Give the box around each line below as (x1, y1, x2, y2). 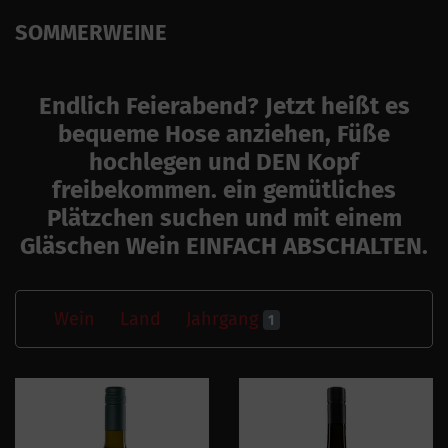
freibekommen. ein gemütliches (52, 175, 396, 204)
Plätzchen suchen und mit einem (46, 203, 402, 232)
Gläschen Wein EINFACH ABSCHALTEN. (20, 231, 428, 260)
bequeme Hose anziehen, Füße (58, 119, 390, 148)
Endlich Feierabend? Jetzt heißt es (38, 91, 410, 120)
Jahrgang (186, 307, 263, 330)
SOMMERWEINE (15, 18, 167, 46)
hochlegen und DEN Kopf (89, 147, 359, 176)
